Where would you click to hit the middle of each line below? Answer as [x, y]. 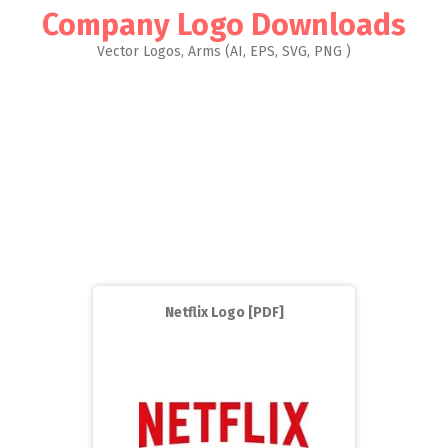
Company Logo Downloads [224, 25]
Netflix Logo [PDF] [224, 312]
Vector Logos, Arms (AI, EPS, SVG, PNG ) [224, 51]
